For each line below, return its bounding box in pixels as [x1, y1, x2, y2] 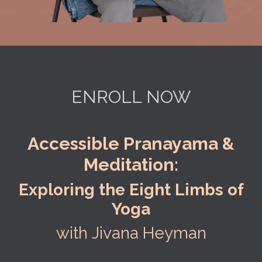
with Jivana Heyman [56, 223, 206, 243]
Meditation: [84, 154, 178, 175]
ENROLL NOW [71, 86, 191, 107]
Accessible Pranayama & [27, 133, 235, 154]
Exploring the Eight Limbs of [18, 180, 244, 199]
